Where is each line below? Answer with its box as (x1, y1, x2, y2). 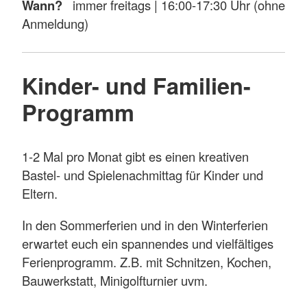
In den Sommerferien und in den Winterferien (22, 215, 268, 234)
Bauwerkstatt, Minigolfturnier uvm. (22, 271, 208, 289)
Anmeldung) (22, 14, 88, 33)
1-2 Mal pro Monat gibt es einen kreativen (22, 147, 249, 166)
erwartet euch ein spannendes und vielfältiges (22, 234, 273, 252)
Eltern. (22, 184, 61, 203)
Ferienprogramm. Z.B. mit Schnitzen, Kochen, (22, 252, 271, 271)
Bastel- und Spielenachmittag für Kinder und (22, 166, 263, 184)
